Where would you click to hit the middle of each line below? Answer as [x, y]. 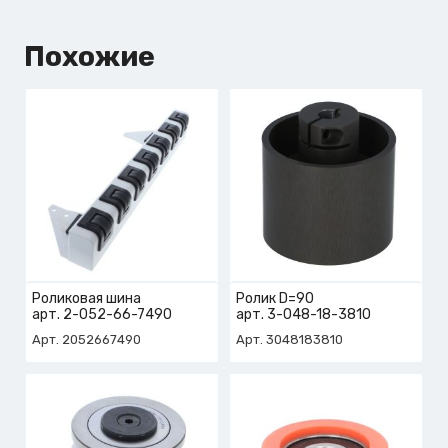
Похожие [89, 56]
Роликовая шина [88, 298]
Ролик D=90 [276, 298]
